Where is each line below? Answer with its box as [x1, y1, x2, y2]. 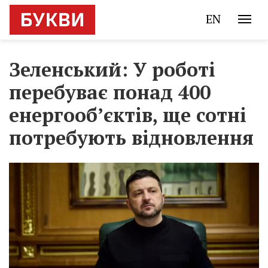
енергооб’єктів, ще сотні [9, 102, 246, 127]
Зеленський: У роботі [9, 57, 215, 82]
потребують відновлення [9, 125, 254, 150]
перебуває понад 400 [9, 80, 211, 105]
